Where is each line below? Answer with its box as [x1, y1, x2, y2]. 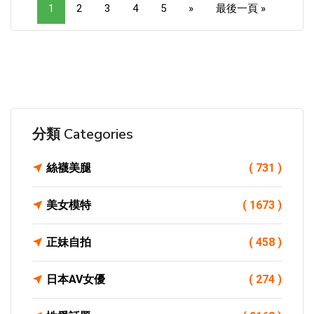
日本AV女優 [46, 273, 105, 286]
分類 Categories [32, 125, 133, 144]
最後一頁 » [216, 2, 266, 15]
